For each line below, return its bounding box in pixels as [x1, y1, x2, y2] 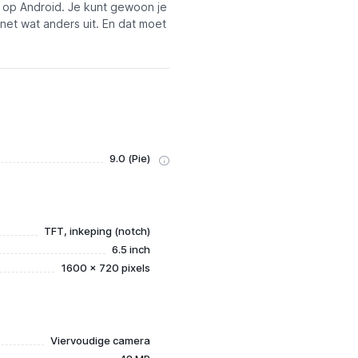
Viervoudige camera [50, 334, 150, 347]
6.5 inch [111, 243, 150, 256]
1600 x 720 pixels [60, 261, 150, 274]
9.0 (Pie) [109, 152, 150, 165]
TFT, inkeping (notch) [43, 225, 150, 237]
